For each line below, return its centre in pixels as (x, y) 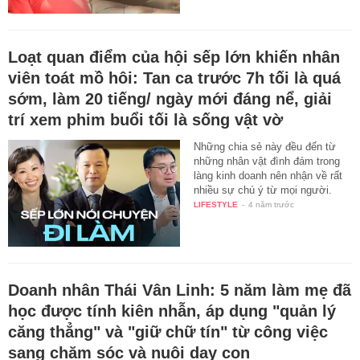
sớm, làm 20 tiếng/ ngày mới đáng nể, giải (170, 98)
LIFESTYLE (216, 204)
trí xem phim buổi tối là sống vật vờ (145, 119)
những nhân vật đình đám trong (267, 161)
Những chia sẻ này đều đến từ (265, 146)
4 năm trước (272, 204)
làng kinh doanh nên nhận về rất (268, 175)
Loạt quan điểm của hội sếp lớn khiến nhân (174, 57)
